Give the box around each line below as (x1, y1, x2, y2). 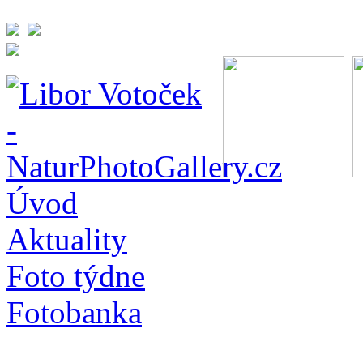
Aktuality (6, 222, 127, 257)
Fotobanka (6, 295, 142, 330)
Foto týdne (6, 258, 145, 293)
